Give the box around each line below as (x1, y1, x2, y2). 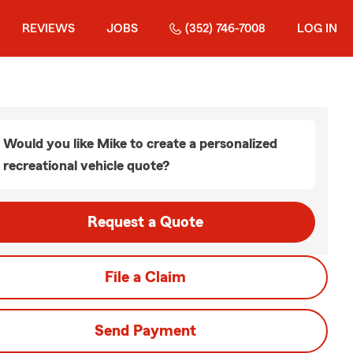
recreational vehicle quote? (3, 158, 169, 173)
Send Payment (94, 323, 196, 339)
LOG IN (297, 22, 337, 35)
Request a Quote (87, 214, 203, 230)
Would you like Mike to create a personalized (3, 136, 277, 150)
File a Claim (104, 269, 186, 285)
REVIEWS (22, 22, 75, 35)
